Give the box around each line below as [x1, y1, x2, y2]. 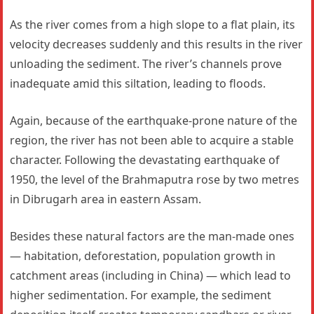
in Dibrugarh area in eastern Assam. [10, 191, 202, 207]
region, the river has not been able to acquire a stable [10, 132, 294, 148]
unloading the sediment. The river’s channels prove [10, 55, 282, 71]
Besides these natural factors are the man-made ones [10, 228, 295, 244]
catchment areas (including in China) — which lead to [10, 267, 292, 283]
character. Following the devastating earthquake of [10, 151, 280, 168]
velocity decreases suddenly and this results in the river [10, 36, 303, 52]
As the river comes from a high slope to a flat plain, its [10, 16, 296, 32]
